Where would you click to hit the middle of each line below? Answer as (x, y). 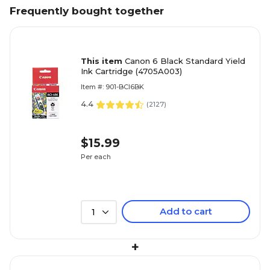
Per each (96, 156)
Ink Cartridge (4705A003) (131, 71)
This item (103, 61)
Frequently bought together (87, 11)
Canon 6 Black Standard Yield (185, 61)
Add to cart (186, 212)
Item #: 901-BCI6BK (112, 87)
